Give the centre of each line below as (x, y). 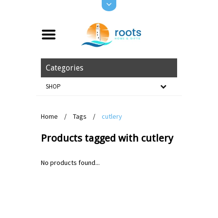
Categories (64, 68)
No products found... (70, 163)
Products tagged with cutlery (107, 138)
